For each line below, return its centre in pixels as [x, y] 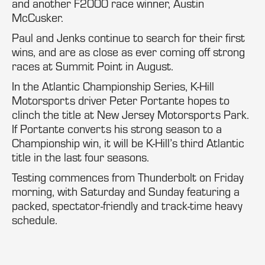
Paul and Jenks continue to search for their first [128, 38]
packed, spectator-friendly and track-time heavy [127, 206]
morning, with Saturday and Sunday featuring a [126, 191]
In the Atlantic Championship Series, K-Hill [113, 86]
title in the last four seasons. [80, 157]
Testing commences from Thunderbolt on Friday [128, 177]
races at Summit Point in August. [93, 66]
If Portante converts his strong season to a [117, 129]
